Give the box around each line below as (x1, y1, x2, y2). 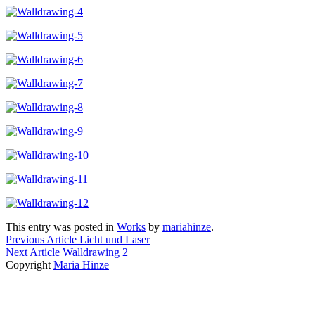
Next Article (6, 245, 60, 258)
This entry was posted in (6, 220, 117, 233)
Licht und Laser (77, 233, 150, 245)
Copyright (6, 258, 53, 271)
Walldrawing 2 (60, 245, 128, 258)
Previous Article (6, 233, 77, 245)
